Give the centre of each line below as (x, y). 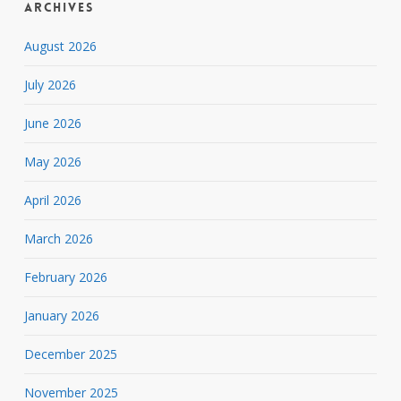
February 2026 (65, 277)
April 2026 (52, 200)
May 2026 (52, 161)
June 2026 (52, 123)
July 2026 (50, 84)
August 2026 (60, 46)
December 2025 (70, 354)
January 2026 (61, 315)
